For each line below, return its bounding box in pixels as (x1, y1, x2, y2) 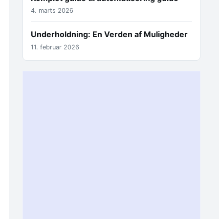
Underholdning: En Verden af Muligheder (31, 29, 188, 40)
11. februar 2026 (31, 43, 79, 51)
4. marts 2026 (31, 7, 73, 15)
